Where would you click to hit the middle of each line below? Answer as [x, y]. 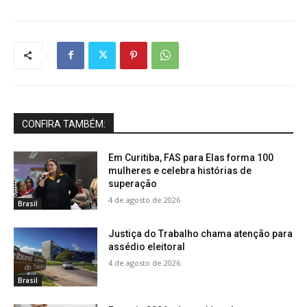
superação [133, 183]
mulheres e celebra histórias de [180, 170]
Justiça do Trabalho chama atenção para [201, 234]
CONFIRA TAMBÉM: [64, 124]
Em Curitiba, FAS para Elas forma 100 [191, 157]
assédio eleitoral [147, 247]
